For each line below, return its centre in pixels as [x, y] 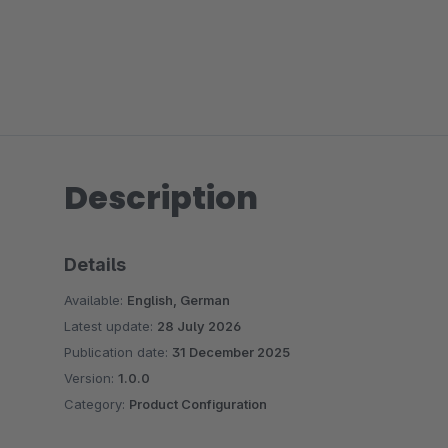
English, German [178, 300]
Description [161, 197]
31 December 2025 [231, 352]
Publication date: [118, 352]
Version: [91, 378]
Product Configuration [198, 404]
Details [95, 264]
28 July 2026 [199, 326]
